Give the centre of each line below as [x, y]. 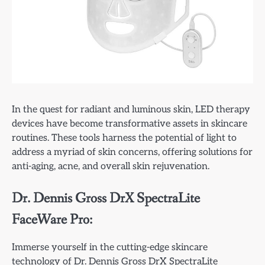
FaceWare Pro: [52, 219]
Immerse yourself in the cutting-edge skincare [110, 247]
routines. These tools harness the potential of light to [124, 138]
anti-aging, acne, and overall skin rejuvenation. [111, 167]
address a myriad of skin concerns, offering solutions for [132, 152]
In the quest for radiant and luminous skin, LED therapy [131, 110]
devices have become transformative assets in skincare [130, 124]
